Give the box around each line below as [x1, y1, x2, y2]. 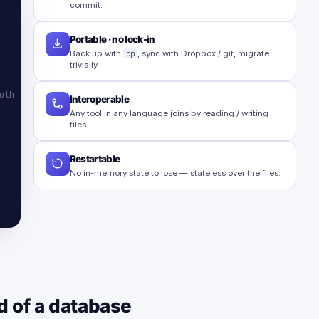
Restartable [69, 152, 120, 164]
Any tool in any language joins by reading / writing [69, 108, 268, 118]
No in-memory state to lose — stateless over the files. [69, 167, 281, 178]
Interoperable [69, 93, 129, 105]
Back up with [69, 48, 123, 58]
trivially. [69, 59, 99, 70]
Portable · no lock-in [69, 33, 155, 45]
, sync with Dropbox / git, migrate [137, 48, 269, 58]
